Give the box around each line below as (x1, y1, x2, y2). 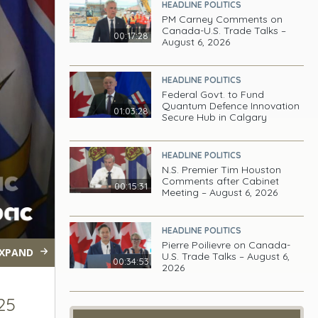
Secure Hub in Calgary (162, 111, 268, 124)
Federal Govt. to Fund (162, 88, 265, 101)
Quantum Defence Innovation (162, 99, 300, 112)
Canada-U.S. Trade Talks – (162, 24, 287, 37)
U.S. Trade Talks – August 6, (162, 250, 290, 263)
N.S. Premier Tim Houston (162, 163, 282, 176)
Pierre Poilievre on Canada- (162, 238, 291, 251)
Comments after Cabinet (162, 175, 280, 187)
